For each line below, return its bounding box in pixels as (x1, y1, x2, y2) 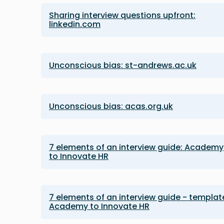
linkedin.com (49, 18, 100, 30)
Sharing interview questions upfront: (49, 9, 195, 21)
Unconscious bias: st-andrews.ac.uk (49, 59, 196, 71)
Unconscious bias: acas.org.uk (49, 100, 173, 112)
